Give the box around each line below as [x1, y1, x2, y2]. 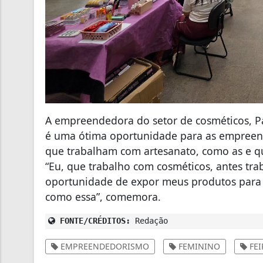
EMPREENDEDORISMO [58, 241, 149, 252]
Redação [130, 216, 168, 226]
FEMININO [176, 241, 220, 252]
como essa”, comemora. [45, 190, 161, 204]
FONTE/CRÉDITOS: [55, 216, 130, 226]
